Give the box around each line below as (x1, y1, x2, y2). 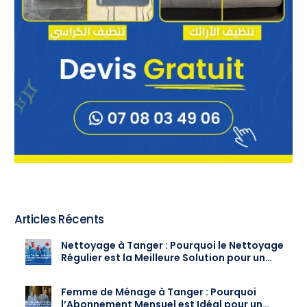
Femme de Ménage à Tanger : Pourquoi (61, 284, 257, 299)
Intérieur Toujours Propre (61, 262, 188, 277)
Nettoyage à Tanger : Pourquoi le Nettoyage (61, 238, 284, 252)
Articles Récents (14, 211, 104, 228)
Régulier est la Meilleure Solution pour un (61, 250, 266, 265)
